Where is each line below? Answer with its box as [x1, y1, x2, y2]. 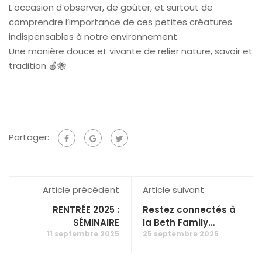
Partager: [9, 131, 49, 144]
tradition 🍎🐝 [9, 60, 66, 73]
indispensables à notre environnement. [9, 30, 179, 43]
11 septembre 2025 [47, 229, 119, 239]
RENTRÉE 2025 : [53, 204, 119, 216]
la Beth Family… [143, 216, 215, 229]
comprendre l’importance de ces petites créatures [9, 16, 232, 29]
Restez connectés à [143, 204, 236, 216]
